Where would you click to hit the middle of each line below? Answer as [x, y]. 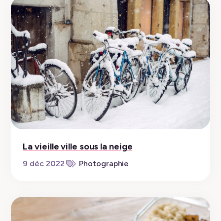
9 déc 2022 [44, 164]
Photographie [104, 164]
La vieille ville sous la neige [78, 147]
